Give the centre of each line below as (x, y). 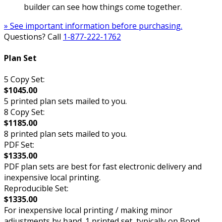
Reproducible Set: (36, 189)
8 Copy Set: (24, 112)
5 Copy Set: (24, 80)
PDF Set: (19, 145)
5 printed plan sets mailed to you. (65, 101)
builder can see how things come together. (103, 7)
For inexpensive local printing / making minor (88, 210)
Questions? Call (33, 36)
